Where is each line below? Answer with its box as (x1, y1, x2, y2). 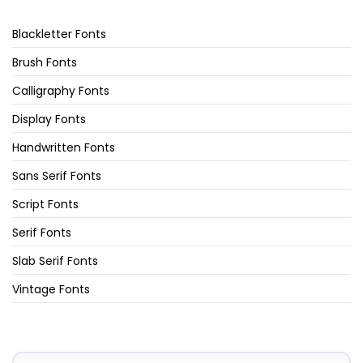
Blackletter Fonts (12, 26, 106, 43)
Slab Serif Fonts (12, 253, 98, 270)
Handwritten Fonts (12, 139, 115, 156)
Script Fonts (12, 196, 79, 213)
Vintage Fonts (12, 281, 90, 298)
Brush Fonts (12, 54, 77, 71)
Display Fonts (12, 111, 86, 128)
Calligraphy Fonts (12, 83, 109, 100)
